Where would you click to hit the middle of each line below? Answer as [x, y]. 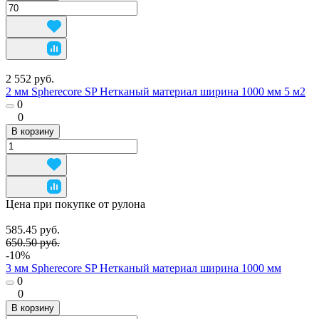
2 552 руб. [30, 78]
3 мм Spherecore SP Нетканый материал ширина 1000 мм [143, 268]
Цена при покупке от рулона [75, 204]
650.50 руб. [33, 242]
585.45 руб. [33, 229]
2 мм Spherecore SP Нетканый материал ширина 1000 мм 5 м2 [156, 91]
